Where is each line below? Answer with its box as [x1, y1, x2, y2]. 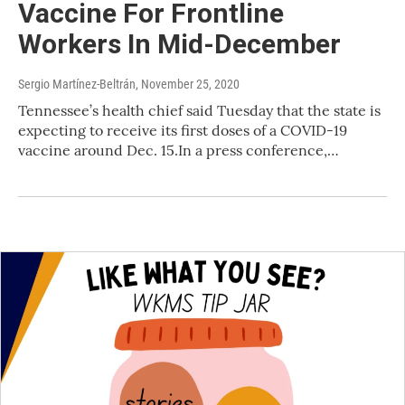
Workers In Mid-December [18, 28, 341, 61]
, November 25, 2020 [136, 77, 240, 92]
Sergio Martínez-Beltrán [18, 77, 136, 92]
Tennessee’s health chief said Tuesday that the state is [18, 101, 381, 120]
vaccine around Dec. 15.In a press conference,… [18, 141, 339, 160]
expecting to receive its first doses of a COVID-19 [18, 121, 347, 140]
